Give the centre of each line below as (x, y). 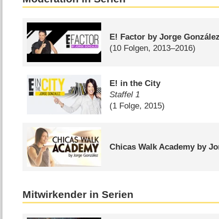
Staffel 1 (125, 95)
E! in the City (135, 84)
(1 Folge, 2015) (137, 106)
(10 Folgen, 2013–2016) (153, 48)
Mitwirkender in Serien (78, 194)
